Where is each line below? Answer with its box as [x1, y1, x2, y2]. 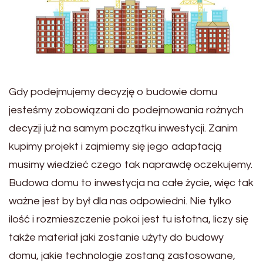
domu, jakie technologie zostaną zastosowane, [9, 250, 235, 262]
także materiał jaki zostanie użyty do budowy [9, 232, 224, 244]
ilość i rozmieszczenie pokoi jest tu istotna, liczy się [9, 214, 248, 225]
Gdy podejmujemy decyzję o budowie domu [9, 86, 217, 98]
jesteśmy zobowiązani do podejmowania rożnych [9, 104, 244, 116]
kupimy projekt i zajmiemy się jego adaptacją [9, 141, 222, 153]
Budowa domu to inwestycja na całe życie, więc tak [9, 177, 254, 189]
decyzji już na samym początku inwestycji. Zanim [9, 123, 238, 134]
